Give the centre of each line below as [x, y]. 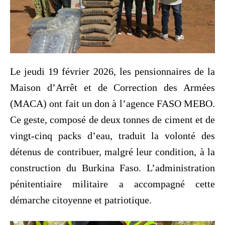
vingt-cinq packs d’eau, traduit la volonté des [113, 135]
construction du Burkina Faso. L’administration [113, 167]
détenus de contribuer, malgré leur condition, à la [113, 151]
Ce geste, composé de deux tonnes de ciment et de [113, 119]
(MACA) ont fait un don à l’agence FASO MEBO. [113, 103]
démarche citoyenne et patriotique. [81, 200]
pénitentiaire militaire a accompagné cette [113, 184]
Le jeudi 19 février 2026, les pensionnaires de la [113, 71]
